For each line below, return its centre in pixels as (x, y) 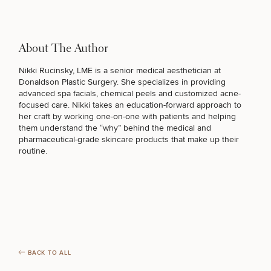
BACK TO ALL (50, 253)
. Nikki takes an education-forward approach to (155, 105)
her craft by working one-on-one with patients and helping (127, 116)
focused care (43, 105)
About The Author (64, 49)
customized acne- (208, 93)
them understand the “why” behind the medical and (115, 128)
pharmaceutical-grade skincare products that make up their (129, 139)
